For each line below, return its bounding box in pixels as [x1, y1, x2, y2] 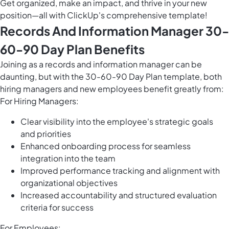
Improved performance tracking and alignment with [20, 165, 220, 176]
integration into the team [20, 153, 116, 164]
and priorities [20, 128, 71, 140]
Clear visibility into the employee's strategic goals [20, 116, 213, 127]
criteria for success [20, 202, 94, 213]
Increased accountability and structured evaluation [20, 190, 217, 201]
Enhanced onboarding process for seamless [20, 141, 191, 152]
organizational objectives [20, 177, 118, 189]
